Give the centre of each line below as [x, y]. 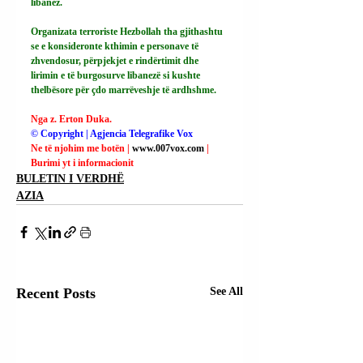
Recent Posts [56, 293]
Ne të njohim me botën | [81, 148]
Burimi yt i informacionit [82, 163]
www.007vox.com [168, 148]
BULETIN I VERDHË [70, 179]
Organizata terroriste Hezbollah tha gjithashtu [128, 32]
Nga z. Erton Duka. [71, 119]
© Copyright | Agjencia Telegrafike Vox [112, 134]
